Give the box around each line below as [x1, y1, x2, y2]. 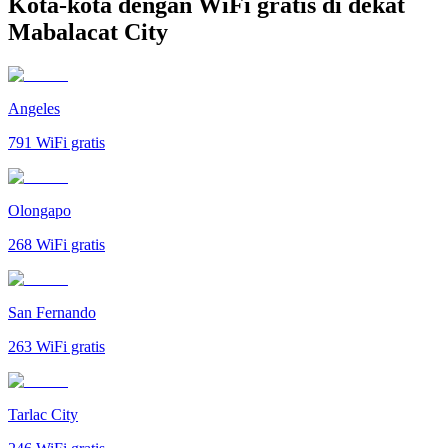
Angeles [8, 99, 60, 117]
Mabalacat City [8, 18, 168, 45]
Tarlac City [8, 405, 78, 423]
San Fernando [8, 303, 96, 321]
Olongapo [8, 201, 71, 219]
